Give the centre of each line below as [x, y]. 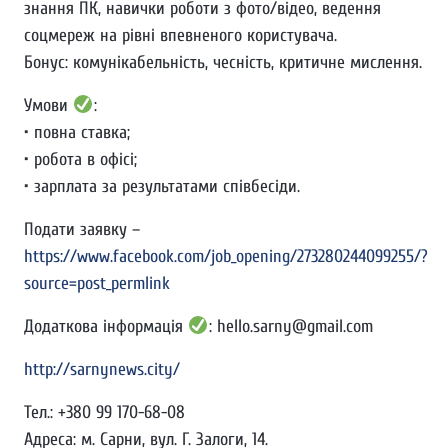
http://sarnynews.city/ [102, 369]
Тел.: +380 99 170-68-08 [104, 412]
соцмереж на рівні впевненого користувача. [180, 35]
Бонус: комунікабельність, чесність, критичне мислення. [223, 62]
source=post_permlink [97, 283]
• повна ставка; [77, 132]
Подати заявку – [82, 229]
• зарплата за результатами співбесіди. [162, 186]
